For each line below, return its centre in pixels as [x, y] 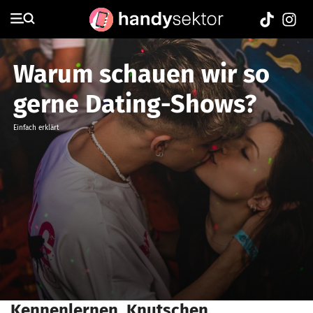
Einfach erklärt [36, 128]
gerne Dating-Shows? [135, 104]
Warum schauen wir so [141, 74]
